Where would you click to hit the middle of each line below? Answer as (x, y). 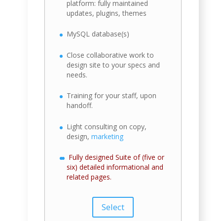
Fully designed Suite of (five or (117, 157)
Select (113, 207)
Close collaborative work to (110, 55)
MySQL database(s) (98, 34)
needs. (77, 74)
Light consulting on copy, (107, 126)
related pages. (89, 177)
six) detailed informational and (115, 167)
